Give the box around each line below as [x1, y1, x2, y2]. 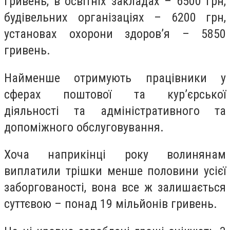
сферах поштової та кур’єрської [4, 87, 226, 102]
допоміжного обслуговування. [4, 120, 164, 135]
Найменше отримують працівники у [4, 70, 226, 85]
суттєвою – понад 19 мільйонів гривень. [4, 197, 217, 212]
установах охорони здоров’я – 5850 [4, 26, 226, 41]
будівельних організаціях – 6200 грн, [4, 10, 226, 25]
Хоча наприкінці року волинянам [4, 147, 226, 162]
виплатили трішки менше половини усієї [4, 164, 226, 179]
